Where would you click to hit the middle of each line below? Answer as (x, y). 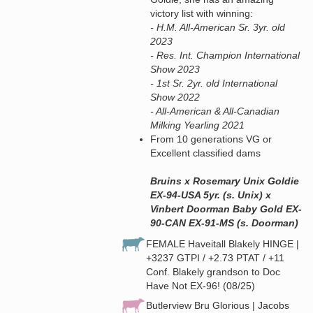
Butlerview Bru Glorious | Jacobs (218, 305)
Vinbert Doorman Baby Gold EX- (226, 209)
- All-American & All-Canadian (215, 111)
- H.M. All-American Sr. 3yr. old (218, 27)
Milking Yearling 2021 (197, 125)
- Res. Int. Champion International (225, 55)
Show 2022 (175, 97)
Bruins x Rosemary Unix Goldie (225, 181)
